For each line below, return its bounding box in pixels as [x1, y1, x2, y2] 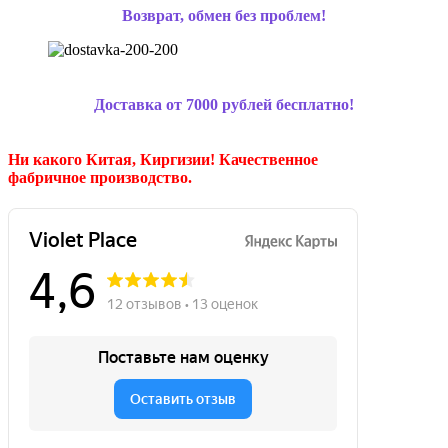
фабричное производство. [8, 169, 192, 187]
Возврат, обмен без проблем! [122, 6, 326, 24]
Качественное [219, 151, 318, 169]
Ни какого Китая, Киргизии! [8, 151, 219, 169]
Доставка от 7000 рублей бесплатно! [94, 95, 354, 113]
